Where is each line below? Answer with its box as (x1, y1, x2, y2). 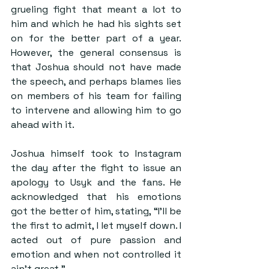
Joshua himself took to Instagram (11, 147, 181, 160)
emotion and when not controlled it (11, 247, 181, 261)
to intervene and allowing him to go (11, 103, 181, 116)
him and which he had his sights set (11, 17, 181, 30)
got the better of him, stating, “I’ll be (11, 204, 181, 217)
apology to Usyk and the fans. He (11, 175, 181, 189)
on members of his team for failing (11, 89, 181, 102)
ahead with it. (11, 118, 74, 131)
